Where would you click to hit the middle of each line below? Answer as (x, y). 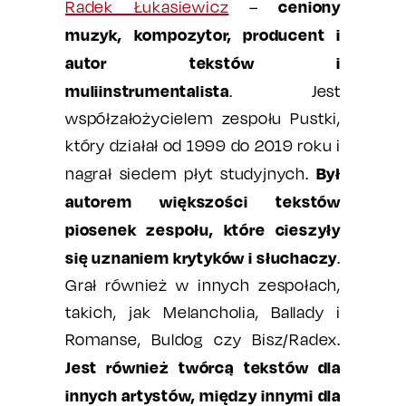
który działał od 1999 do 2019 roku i (203, 145)
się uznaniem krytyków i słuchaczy (202, 257)
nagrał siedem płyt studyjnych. (191, 174)
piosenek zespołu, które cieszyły (203, 229)
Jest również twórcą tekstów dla (203, 367)
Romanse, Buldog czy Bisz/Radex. (203, 339)
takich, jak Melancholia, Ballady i (203, 312)
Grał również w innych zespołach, (203, 285)
